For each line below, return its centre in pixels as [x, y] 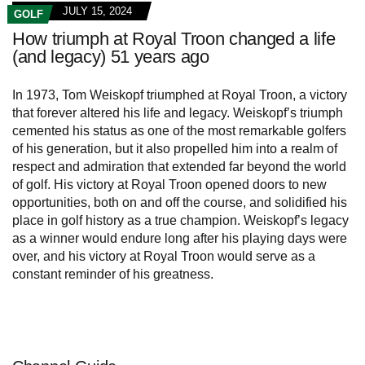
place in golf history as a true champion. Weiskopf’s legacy [180, 221]
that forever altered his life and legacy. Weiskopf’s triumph [178, 113]
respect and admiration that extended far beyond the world [179, 167]
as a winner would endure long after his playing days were [180, 239]
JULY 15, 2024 [97, 11]
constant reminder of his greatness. [113, 275]
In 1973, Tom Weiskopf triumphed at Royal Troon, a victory [180, 95]
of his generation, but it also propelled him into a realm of [175, 149]
